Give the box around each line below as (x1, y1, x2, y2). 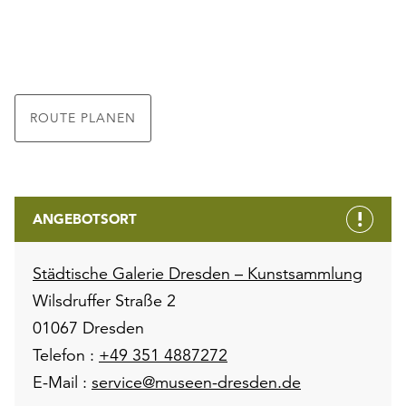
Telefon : (33, 344, 99, 366)
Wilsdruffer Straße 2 (33, 290, 176, 312)
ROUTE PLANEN (30, 110, 136, 127)
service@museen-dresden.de (92, 372, 301, 393)
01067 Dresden (33, 317, 144, 339)
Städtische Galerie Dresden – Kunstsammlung (33, 263, 362, 285)
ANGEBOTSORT (33, 210, 137, 228)
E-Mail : (33, 372, 92, 393)
